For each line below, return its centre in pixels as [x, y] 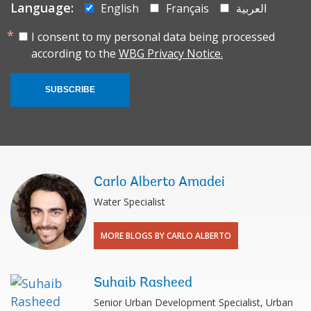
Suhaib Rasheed [143, 283]
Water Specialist [129, 201]
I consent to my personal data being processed [153, 36]
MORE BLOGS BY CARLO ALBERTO [166, 235]
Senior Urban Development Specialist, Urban [193, 302]
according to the [75, 53]
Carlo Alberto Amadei [159, 182]
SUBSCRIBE [70, 89]
